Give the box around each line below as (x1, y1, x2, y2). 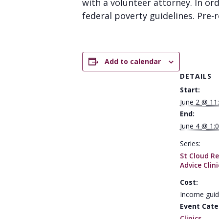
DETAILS (180, 71, 212, 81)
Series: (180, 139, 200, 148)
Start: (180, 85, 200, 94)
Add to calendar (105, 57, 161, 66)
